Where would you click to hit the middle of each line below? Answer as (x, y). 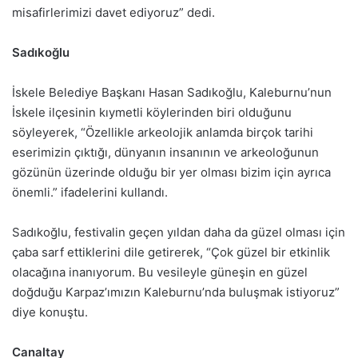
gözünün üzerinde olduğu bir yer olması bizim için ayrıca (171, 172)
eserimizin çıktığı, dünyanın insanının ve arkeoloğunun (165, 152)
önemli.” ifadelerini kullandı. (90, 192)
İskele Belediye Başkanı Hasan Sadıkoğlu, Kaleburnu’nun (172, 92)
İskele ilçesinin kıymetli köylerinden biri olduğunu (152, 112)
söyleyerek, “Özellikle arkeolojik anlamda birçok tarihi (163, 132)
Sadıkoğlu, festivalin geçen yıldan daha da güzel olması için (179, 232)
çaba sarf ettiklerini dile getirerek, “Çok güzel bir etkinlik (171, 252)
